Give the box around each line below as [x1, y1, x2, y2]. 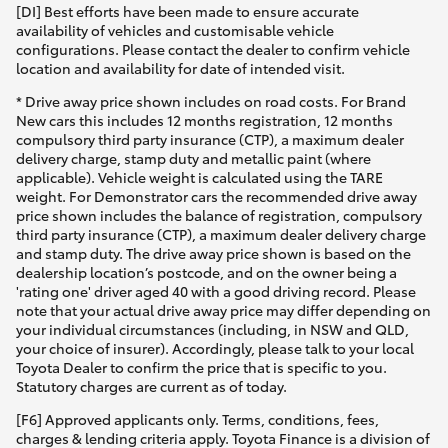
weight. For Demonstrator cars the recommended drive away [16, 186, 417, 207]
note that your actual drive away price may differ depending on [16, 300, 431, 321]
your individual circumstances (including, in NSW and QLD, [16, 319, 409, 340]
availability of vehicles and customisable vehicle [16, 20, 334, 41]
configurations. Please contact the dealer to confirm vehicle [16, 39, 410, 60]
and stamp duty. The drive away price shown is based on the [16, 243, 411, 264]
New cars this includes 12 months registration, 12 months [16, 110, 393, 131]
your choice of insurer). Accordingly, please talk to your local [16, 338, 414, 359]
